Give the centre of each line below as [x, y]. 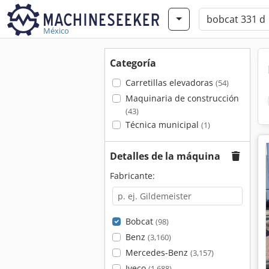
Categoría [133, 63]
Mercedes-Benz [158, 252]
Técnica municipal [163, 125]
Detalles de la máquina [165, 156]
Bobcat [140, 221]
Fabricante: [132, 176]
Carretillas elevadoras [170, 83]
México [56, 31]
